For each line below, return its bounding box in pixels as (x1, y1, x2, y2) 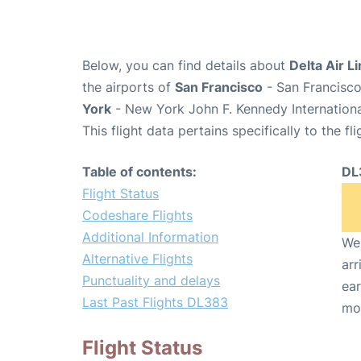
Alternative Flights (82, 251, 193, 268)
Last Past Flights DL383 (82, 294, 228, 311)
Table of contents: (82, 164, 197, 180)
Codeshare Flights (82, 207, 193, 224)
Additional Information (82, 229, 218, 246)
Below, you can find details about (82, 57, 289, 74)
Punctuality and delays (82, 272, 220, 289)
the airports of (82, 79, 175, 96)
